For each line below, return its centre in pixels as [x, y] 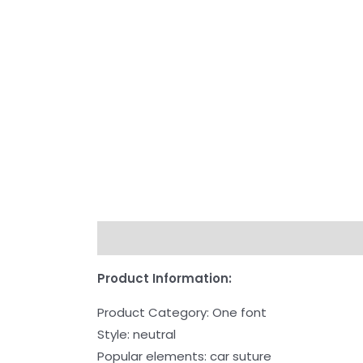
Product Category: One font [182, 313]
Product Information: [165, 279]
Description [135, 238]
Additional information [261, 238]
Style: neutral [137, 335]
